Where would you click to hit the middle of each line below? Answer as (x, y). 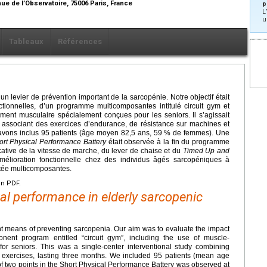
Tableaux (26, 42)
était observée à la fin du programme (167, 142)
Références (80, 42)
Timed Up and (206, 151)
